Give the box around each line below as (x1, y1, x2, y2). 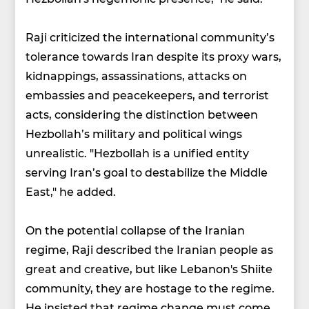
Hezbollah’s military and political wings (26, 126, 243, 141)
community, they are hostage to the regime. (26, 281, 275, 296)
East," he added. (26, 184, 117, 199)
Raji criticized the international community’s (26, 30, 275, 45)
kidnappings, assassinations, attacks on (26, 68, 248, 83)
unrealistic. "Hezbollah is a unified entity (26, 146, 250, 161)
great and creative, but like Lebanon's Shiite (26, 261, 273, 277)
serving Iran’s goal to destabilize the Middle (26, 165, 268, 180)
